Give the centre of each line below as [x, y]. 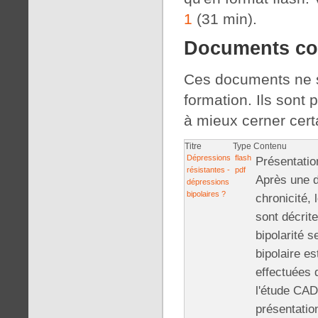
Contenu [270, 146]
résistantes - [208, 169]
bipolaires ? [206, 193]
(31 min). [225, 19]
